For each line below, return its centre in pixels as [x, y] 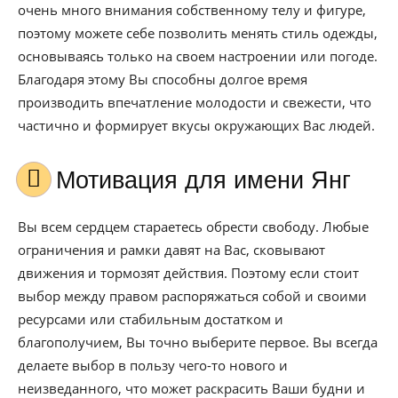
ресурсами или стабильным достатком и [151, 319]
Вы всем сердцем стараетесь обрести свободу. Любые [193, 227]
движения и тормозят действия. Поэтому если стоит [188, 273]
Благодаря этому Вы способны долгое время [163, 79]
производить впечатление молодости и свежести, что [195, 102]
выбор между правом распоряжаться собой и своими [192, 296]
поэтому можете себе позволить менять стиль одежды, [198, 33]
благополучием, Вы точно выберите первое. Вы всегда [198, 342]
